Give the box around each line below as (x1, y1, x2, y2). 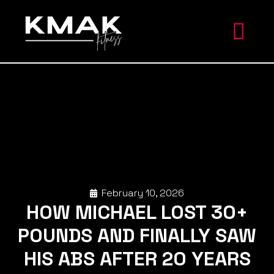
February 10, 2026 (102, 187, 184, 199)
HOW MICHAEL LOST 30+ (26, 200, 248, 224)
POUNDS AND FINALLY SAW (18, 223, 256, 248)
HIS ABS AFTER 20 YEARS (23, 246, 251, 271)
